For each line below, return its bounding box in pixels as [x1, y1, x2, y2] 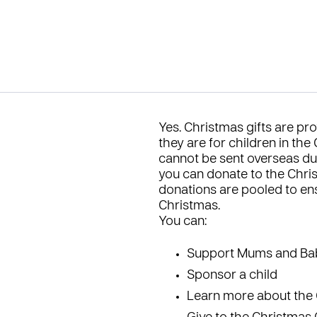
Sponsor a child [187, 270, 277, 282]
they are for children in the [158, 138, 313, 150]
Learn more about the [187, 291, 316, 303]
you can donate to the [158, 169, 287, 181]
